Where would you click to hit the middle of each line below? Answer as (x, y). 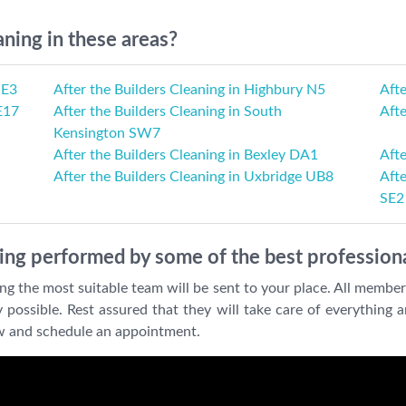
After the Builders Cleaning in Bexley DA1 (186, 155)
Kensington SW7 (107, 134)
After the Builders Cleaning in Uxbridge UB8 (194, 177)
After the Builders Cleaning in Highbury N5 (190, 90)
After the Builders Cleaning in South (168, 112)
